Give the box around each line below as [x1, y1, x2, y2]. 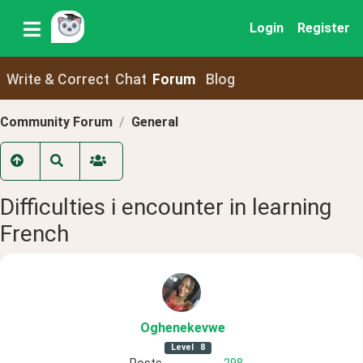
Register [297, 20, 350, 36]
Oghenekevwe [140, 320, 225, 336]
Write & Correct [6, 70, 109, 88]
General [131, 113, 178, 130]
